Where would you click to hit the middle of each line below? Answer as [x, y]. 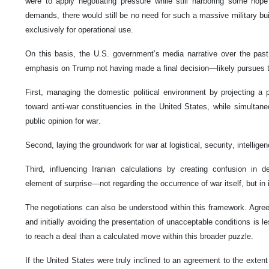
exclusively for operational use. [79, 29]
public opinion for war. [63, 121]
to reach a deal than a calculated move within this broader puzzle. [139, 236]
